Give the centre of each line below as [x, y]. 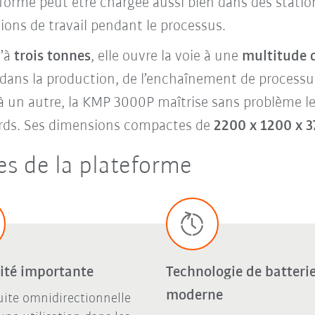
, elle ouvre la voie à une [166, 57]
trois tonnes [52, 57]
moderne [194, 295]
